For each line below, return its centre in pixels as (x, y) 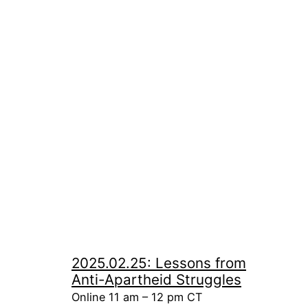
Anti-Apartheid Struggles (156, 279)
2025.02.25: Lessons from (159, 263)
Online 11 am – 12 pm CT (137, 297)
